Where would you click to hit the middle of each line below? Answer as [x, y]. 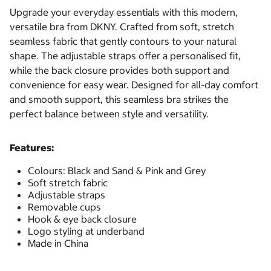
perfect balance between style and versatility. [109, 114]
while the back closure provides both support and [119, 70]
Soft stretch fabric [68, 183]
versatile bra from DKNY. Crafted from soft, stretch [122, 27]
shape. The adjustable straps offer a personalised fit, [125, 56]
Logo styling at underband [86, 231]
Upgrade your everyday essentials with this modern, [124, 12]
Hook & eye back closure [82, 219]
